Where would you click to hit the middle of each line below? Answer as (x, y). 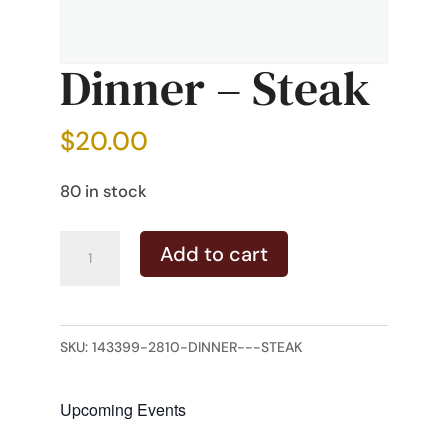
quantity (94, 335)
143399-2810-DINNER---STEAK (196, 347)
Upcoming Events (122, 410)
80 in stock (103, 192)
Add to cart (213, 254)
